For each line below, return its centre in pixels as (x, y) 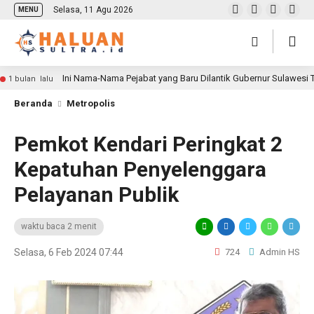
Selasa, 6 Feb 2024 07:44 (69, 252)
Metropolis (91, 103)
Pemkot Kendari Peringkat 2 (148, 144)
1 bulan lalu (31, 79)
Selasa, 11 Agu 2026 (93, 10)
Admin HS (279, 252)
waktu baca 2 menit (59, 226)
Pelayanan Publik (96, 194)
